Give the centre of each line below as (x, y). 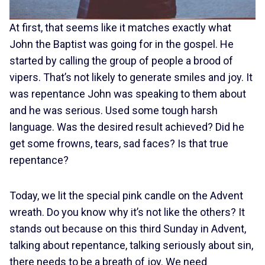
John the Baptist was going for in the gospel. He (122, 44)
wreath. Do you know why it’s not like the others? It (127, 212)
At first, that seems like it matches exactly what (120, 28)
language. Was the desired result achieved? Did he (127, 127)
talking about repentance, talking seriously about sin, (131, 245)
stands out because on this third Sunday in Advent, (128, 229)
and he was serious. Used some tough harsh (114, 110)
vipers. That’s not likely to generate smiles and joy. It (131, 77)
